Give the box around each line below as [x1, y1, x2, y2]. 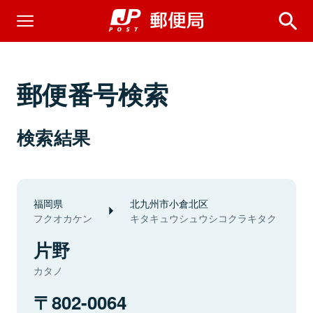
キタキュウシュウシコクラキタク [130, 211, 277, 225]
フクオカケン [34, 211, 92, 225]
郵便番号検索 [17, 75, 169, 112]
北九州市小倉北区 [130, 196, 208, 210]
